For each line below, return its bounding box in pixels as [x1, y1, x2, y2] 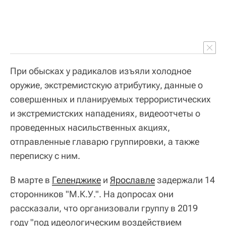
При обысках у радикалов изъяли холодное [10, 66, 191, 76]
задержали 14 [155, 175, 215, 185]
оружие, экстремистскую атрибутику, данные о [10, 80, 203, 90]
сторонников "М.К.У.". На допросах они [10, 189, 174, 199]
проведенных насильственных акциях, [10, 122, 170, 133]
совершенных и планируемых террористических [10, 94, 211, 104]
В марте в [10, 175, 52, 185]
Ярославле [110, 175, 155, 185]
